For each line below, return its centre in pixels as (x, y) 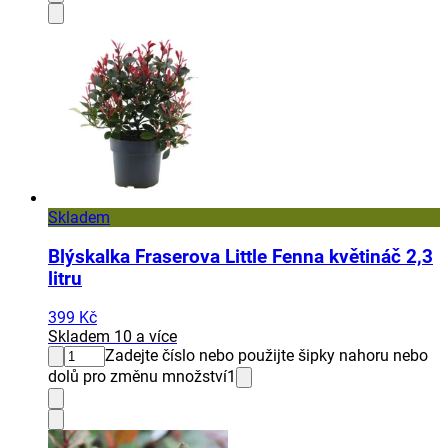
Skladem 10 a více (112, 337)
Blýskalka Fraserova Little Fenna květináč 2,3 (240, 256)
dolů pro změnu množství (137, 377)
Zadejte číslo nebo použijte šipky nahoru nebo (266, 356)
